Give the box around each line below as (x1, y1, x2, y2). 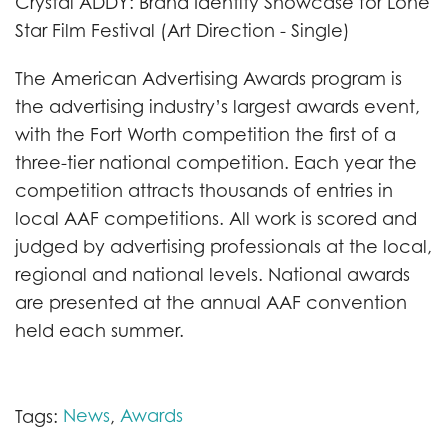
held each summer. (15, 320, 184, 341)
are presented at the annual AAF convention (15, 292, 407, 313)
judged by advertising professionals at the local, (15, 236, 432, 257)
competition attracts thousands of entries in (15, 180, 393, 201)
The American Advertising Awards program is (15, 68, 402, 89)
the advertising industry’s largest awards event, (15, 96, 420, 117)
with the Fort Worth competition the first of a (15, 124, 396, 145)
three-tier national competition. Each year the (15, 152, 417, 173)
